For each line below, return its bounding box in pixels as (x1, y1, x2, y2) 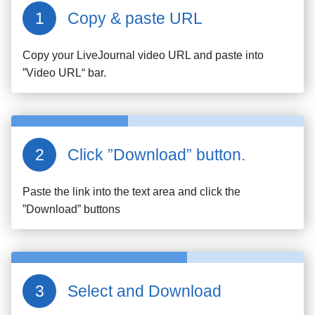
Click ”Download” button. (67, 146, 245, 164)
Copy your (22, 49, 77, 61)
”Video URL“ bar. (22, 67, 106, 79)
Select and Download (67, 282, 221, 300)
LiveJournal (77, 49, 135, 61)
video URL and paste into (135, 49, 264, 61)
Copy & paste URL (67, 9, 202, 27)
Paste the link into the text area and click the (22, 186, 240, 198)
